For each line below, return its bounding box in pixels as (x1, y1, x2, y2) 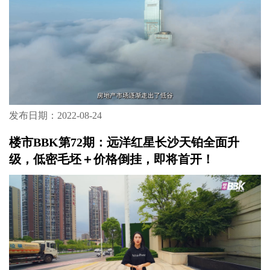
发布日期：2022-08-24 (8, 110, 102, 121)
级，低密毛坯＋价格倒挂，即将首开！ (8, 152, 214, 166)
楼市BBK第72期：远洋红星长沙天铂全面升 (8, 135, 239, 149)
